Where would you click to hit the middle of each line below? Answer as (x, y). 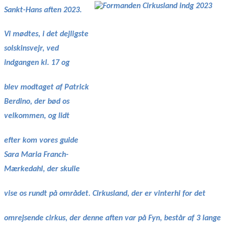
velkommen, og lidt (37, 116)
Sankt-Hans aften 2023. (43, 10)
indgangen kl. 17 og (37, 63)
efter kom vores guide (41, 141)
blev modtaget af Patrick (47, 88)
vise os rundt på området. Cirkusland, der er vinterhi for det (105, 194)
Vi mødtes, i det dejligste (46, 35)
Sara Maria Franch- (36, 155)
